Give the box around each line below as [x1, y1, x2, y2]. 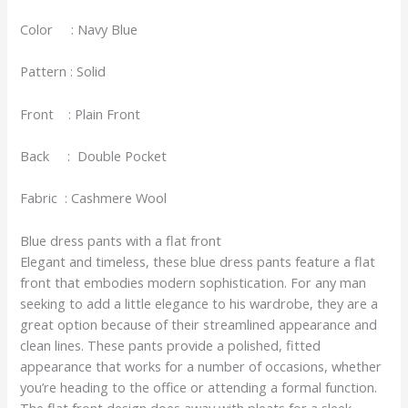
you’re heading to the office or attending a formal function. [20, 377, 378, 396]
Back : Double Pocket [20, 146, 168, 165]
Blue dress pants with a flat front [20, 230, 222, 250]
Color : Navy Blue [20, 19, 138, 38]
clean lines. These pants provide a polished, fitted [20, 335, 321, 354]
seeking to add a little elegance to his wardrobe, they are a [20, 293, 379, 312]
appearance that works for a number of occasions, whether [20, 356, 382, 375]
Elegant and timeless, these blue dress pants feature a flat [20, 251, 376, 270]
